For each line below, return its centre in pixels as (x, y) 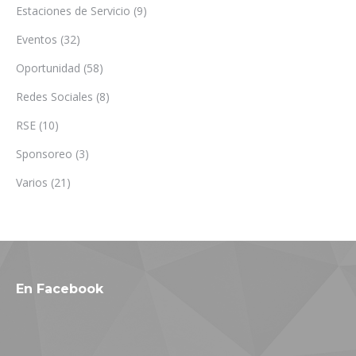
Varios (32, 183)
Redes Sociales (54, 97)
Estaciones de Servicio (73, 11)
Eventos (37, 40)
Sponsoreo (44, 154)
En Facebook (60, 289)
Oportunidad (48, 68)
